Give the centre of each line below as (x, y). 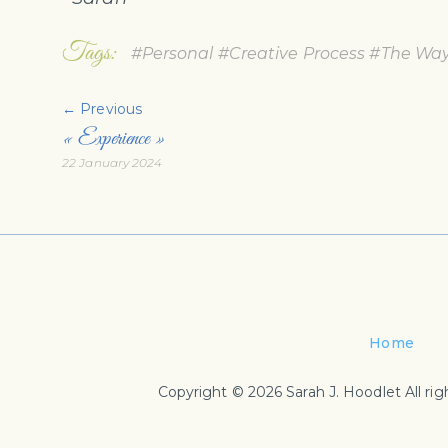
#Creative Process (289, 54)
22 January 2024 (112, 163)
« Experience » (114, 139)
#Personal (170, 54)
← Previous (102, 109)
